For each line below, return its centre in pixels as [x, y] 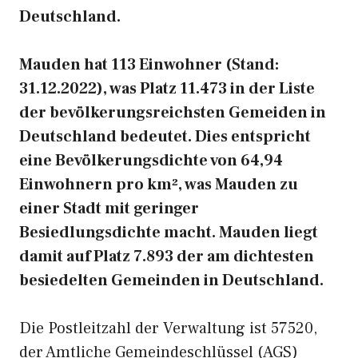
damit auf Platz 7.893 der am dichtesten [167, 257]
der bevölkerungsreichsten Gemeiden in [173, 113]
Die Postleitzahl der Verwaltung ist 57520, [168, 328]
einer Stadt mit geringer [109, 209]
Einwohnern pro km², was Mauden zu [159, 185]
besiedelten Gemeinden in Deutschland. [171, 280]
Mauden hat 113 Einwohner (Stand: [149, 65]
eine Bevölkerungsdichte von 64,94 [151, 161]
